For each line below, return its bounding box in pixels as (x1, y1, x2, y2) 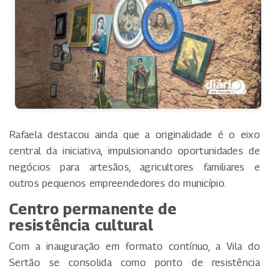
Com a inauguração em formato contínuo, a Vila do (9, 240, 260, 252)
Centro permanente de (9, 199, 177, 218)
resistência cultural (9, 216, 154, 234)
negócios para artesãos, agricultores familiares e (9, 160, 260, 173)
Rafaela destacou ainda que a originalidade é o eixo (9, 128, 260, 141)
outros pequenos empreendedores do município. (9, 177, 227, 189)
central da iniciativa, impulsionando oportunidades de (9, 144, 260, 157)
